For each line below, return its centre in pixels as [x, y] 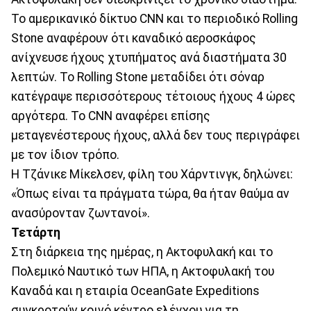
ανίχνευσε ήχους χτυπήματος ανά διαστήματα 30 [149, 58]
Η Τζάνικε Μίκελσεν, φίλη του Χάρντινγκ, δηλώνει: [152, 175]
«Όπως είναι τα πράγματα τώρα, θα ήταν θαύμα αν [150, 194]
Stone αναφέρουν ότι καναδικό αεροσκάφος [134, 39]
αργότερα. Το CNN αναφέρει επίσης [111, 116]
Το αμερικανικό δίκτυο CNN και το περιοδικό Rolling [154, 19]
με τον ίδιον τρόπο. [65, 155]
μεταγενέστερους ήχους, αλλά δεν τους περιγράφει [155, 136]
